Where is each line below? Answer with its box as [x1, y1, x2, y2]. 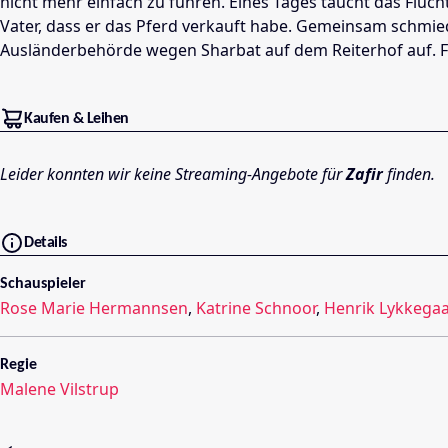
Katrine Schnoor [196, 296, 316, 319]
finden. [383, 162, 435, 185]
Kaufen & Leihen [24, 111, 129, 128]
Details [24, 234, 67, 251]
